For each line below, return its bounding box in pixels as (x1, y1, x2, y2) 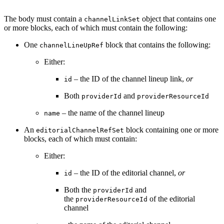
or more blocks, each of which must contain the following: (4, 23, 187, 32)
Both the (64, 185, 93, 194)
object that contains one (140, 14, 216, 23)
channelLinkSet (84, 15, 140, 23)
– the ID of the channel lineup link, (72, 74, 186, 83)
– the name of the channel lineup (60, 108, 164, 117)
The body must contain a (4, 14, 84, 23)
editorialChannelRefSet (36, 126, 124, 134)
